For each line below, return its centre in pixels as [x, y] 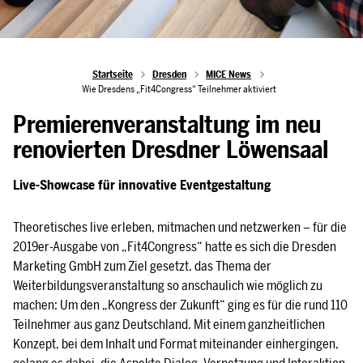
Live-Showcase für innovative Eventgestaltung [142, 185]
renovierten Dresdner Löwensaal [171, 149]
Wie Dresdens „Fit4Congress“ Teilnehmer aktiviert [179, 89]
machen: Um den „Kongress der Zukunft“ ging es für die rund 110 [180, 305]
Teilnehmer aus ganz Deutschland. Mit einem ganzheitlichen [169, 324]
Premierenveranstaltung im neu [167, 124]
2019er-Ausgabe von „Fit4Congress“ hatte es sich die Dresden [175, 246]
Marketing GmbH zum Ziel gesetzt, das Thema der [142, 266]
